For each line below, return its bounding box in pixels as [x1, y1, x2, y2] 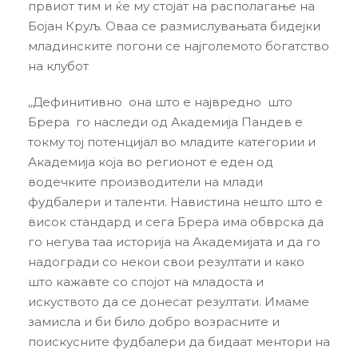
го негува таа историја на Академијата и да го [28, 234, 320, 249]
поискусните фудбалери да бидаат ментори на [28, 334, 330, 349]
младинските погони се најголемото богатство [28, 38, 329, 54]
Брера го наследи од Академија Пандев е [28, 114, 303, 129]
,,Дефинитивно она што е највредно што [28, 94, 292, 109]
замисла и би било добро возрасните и [28, 314, 280, 329]
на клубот [28, 58, 89, 74]
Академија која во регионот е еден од [28, 154, 273, 169]
